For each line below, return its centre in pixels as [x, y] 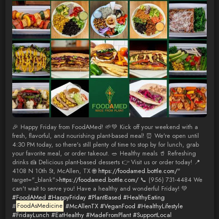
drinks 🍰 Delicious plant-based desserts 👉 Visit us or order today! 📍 [106, 162]
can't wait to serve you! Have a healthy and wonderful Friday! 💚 [100, 188]
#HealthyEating [144, 197]
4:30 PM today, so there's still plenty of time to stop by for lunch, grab [105, 144]
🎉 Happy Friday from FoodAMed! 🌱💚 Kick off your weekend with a [105, 127]
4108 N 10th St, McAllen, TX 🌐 [55, 171]
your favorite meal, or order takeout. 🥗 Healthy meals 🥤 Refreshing [104, 153]
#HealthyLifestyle [160, 206]
